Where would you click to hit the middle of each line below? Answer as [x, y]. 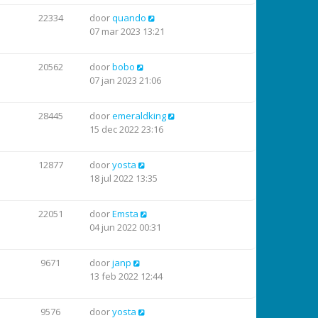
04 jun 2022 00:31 [125, 227]
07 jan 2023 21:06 [125, 80]
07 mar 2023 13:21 [127, 31]
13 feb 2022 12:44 [126, 276]
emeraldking [139, 116]
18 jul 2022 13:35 [124, 178]
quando [129, 18]
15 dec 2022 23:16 [126, 129]
